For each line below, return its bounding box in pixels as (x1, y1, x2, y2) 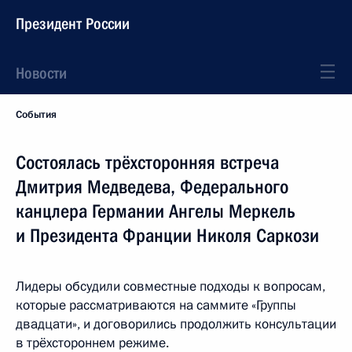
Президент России (16, 14, 130, 33)
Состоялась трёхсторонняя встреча (16, 152, 279, 174)
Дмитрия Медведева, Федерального (16, 176, 288, 198)
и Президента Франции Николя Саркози (16, 225, 319, 247)
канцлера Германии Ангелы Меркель (16, 200, 295, 222)
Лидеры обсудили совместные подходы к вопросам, (16, 277, 325, 295)
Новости (16, 64, 67, 82)
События (16, 108, 57, 122)
